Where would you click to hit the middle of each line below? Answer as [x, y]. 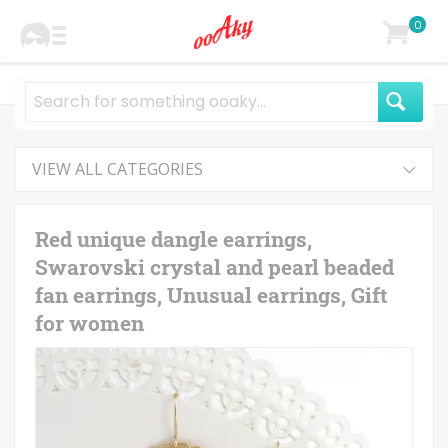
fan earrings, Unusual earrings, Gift [211, 295]
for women [89, 323]
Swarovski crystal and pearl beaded [214, 267]
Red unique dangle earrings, [173, 239]
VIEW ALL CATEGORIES [117, 169]
